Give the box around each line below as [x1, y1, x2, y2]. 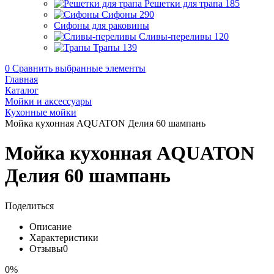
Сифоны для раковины [54, 20, 149, 31]
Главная [5, 74, 38, 84]
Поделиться [5, 200, 54, 211]
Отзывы [29, 243, 63, 254]
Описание [29, 221, 72, 232]
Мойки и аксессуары [5, 96, 92, 106]
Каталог [5, 85, 39, 95]
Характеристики [29, 232, 98, 243]
